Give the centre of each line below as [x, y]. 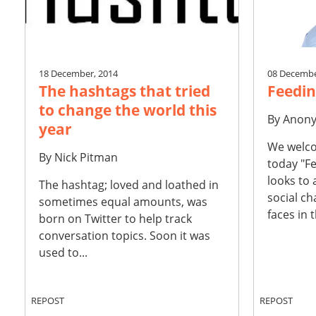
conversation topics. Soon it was [125, 236]
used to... [63, 253]
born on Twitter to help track [116, 219]
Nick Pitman [86, 158]
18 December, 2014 [79, 74]
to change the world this [128, 110]
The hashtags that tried [125, 91]
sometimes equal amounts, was [123, 202]
